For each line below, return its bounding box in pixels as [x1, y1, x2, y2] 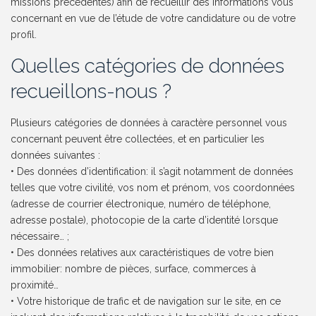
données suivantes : [11, 150, 101, 162]
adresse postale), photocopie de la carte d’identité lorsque [11, 214, 279, 226]
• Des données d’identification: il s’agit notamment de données [11, 166, 294, 178]
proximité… [11, 279, 59, 291]
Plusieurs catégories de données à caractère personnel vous [11, 117, 288, 129]
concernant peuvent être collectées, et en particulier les [11, 133, 265, 145]
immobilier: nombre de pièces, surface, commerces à [11, 263, 257, 275]
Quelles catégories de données [11, 54, 285, 78]
